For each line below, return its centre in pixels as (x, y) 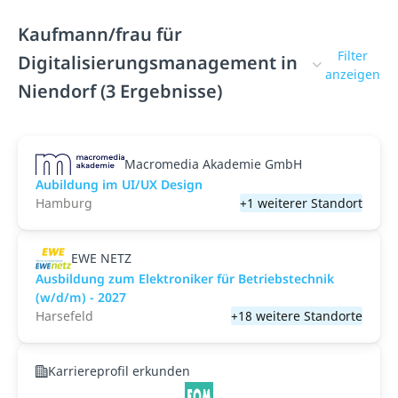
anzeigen (353, 74)
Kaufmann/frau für (100, 34)
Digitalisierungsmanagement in (158, 63)
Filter (353, 56)
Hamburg (64, 203)
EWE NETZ (101, 258)
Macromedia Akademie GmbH (213, 164)
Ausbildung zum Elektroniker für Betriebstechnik (185, 279)
